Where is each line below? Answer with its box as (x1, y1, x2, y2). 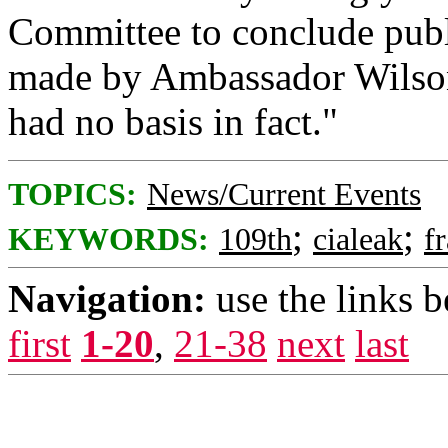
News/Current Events (147, 177, 421, 212)
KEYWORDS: (8, 222, 209, 257)
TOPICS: (8, 177, 137, 212)
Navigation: (8, 277, 206, 320)
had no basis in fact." (8, 100, 338, 143)
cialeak (313, 222, 403, 257)
